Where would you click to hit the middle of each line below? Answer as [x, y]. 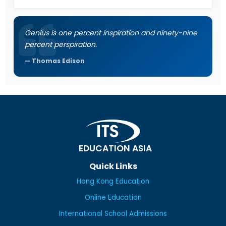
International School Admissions [113, 213]
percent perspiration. [61, 45]
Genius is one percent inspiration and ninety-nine [111, 33]
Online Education [113, 197]
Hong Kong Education [113, 181]
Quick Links [113, 166]
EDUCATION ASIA [115, 148]
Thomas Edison [59, 61]
